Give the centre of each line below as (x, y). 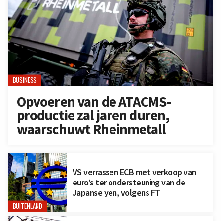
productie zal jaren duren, (93, 115)
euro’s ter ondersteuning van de (129, 182)
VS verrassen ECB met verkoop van (134, 172)
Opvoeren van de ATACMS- (93, 101)
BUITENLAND (28, 206)
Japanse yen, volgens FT (116, 192)
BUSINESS (24, 80)
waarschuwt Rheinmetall (91, 129)
